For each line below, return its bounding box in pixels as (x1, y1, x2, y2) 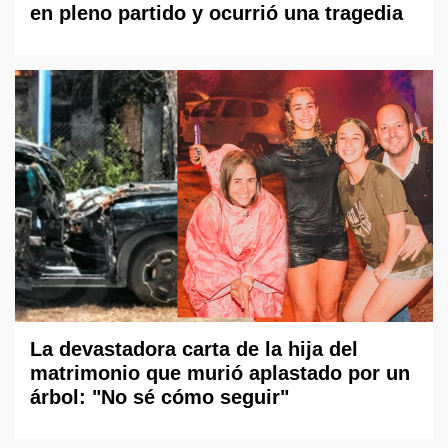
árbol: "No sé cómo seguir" (30, 385, 289, 408)
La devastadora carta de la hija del (30, 337, 358, 360)
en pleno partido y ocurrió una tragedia (30, 2, 403, 25)
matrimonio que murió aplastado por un (30, 361, 410, 384)
